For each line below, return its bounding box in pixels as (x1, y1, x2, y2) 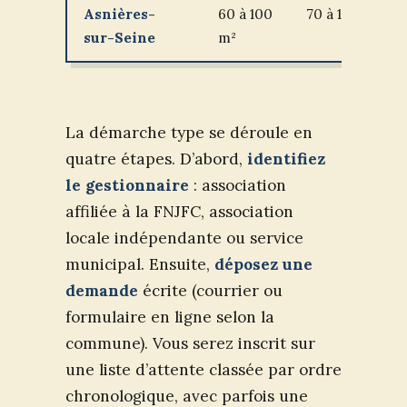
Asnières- (84, 5, 155, 24)
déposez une (214, 253, 313, 274)
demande (65, 280, 138, 301)
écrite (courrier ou (138, 280, 283, 301)
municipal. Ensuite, (65, 253, 214, 274)
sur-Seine (84, 29, 155, 47)
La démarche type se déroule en (65, 122, 313, 143)
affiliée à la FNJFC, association (65, 201, 293, 222)
